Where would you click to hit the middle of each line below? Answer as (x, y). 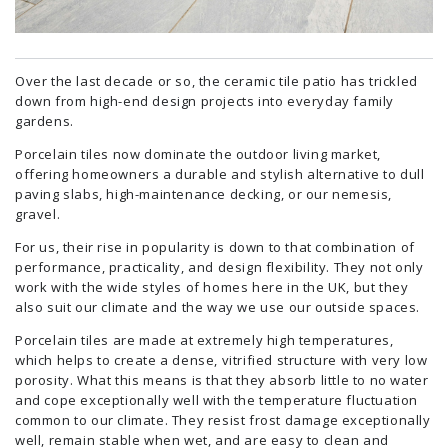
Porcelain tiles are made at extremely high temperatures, (204, 339)
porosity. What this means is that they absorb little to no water (222, 379)
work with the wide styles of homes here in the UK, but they (212, 286)
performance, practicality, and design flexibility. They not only (219, 266)
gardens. (44, 120)
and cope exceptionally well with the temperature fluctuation (217, 399)
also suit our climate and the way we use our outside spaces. (218, 306)
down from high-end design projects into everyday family (205, 100)
